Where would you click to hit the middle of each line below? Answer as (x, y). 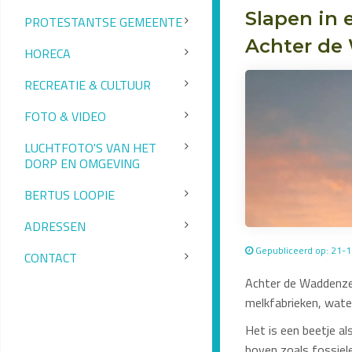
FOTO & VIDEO (65, 117)
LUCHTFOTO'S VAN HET (90, 148)
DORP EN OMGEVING (82, 164)
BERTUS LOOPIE (70, 195)
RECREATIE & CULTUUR (88, 85)
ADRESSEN (55, 227)
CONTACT (51, 258)
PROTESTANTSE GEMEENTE (103, 22)
